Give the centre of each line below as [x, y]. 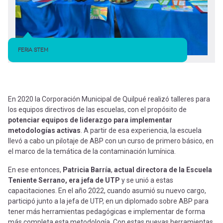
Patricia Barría [87, 169]
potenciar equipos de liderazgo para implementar [90, 120]
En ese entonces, [35, 169]
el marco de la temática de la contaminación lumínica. [92, 151]
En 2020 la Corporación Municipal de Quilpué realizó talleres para [109, 99]
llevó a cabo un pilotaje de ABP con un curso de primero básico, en [111, 141]
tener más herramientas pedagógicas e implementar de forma [107, 211]
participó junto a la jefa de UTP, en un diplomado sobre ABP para [108, 201]
